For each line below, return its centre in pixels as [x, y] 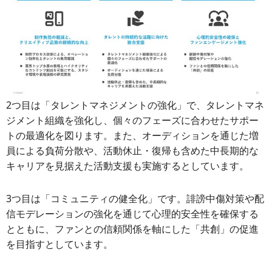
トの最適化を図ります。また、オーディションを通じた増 [132, 136]
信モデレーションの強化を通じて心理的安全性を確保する [132, 214]
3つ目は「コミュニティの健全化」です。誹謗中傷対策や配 [135, 199]
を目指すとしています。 [59, 244]
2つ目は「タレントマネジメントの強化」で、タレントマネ [135, 105]
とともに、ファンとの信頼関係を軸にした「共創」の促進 [132, 229]
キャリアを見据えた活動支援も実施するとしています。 [127, 166]
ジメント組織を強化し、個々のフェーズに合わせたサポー [132, 121]
